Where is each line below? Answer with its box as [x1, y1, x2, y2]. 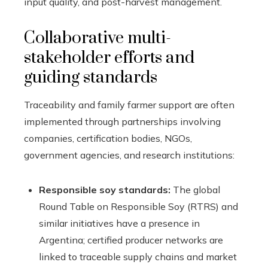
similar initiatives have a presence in [39, 217, 200, 229]
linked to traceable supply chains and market [39, 250, 237, 263]
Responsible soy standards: [39, 183, 170, 196]
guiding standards [24, 66, 157, 88]
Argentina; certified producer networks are [39, 233, 223, 246]
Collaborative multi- [24, 27, 171, 48]
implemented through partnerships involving [24, 115, 221, 127]
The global [170, 183, 220, 196]
